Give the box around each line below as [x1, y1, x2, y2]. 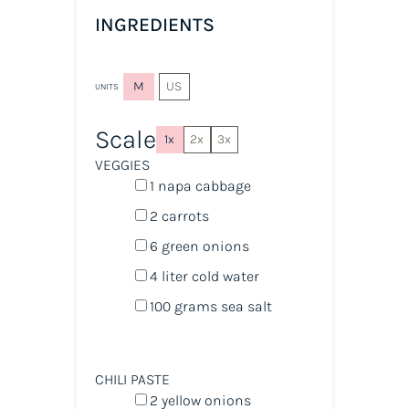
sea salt [220, 297, 272, 315]
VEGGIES [94, 155, 150, 173]
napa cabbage [153, 176, 251, 194]
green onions [157, 236, 249, 255]
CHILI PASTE [94, 370, 170, 388]
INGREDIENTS [94, 14, 215, 37]
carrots [157, 206, 209, 225]
